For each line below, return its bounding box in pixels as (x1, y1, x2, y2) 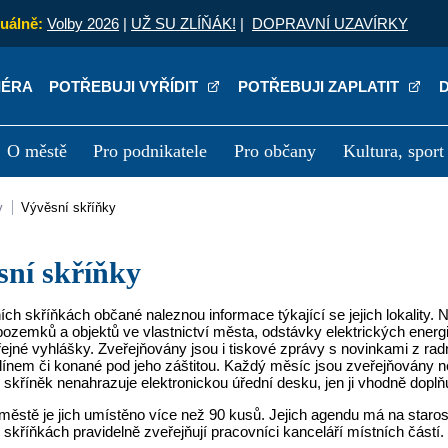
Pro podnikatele (93, 141, 208, 161)
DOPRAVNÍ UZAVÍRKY (252, 15, 408, 32)
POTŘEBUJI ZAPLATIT (238, 77, 404, 95)
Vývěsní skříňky (30, 200, 117, 215)
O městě (6, 141, 67, 161)
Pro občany (234, 141, 317, 161)
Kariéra (200, 191, 251, 209)
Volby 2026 (47, 15, 119, 32)
